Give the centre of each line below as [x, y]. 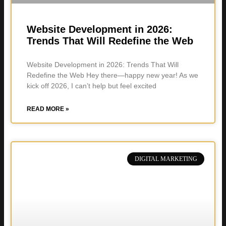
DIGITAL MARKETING [166, 159]
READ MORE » [48, 109]
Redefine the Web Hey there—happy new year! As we [112, 75]
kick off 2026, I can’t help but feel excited [91, 86]
